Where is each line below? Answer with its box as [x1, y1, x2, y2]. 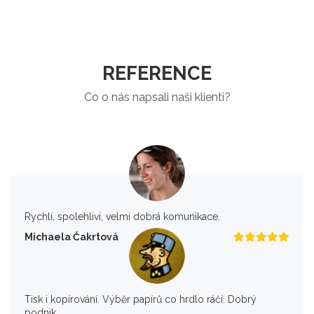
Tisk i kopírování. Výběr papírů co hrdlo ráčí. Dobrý [25, 294, 257, 305]
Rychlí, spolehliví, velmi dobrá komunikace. [25, 211, 220, 222]
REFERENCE [102, 62, 212, 84]
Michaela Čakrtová [25, 231, 118, 243]
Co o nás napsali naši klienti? [83, 90, 231, 104]
